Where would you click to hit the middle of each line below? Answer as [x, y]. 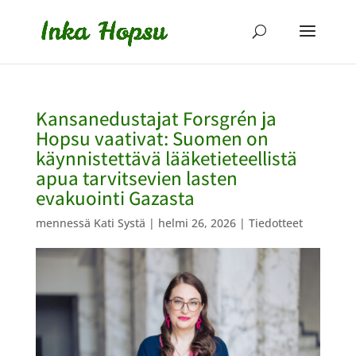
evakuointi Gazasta [115, 197]
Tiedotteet [275, 223]
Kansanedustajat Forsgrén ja [156, 118]
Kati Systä [119, 223]
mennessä [64, 223]
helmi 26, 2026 [197, 223]
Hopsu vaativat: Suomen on [152, 138]
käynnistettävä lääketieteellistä [166, 158]
